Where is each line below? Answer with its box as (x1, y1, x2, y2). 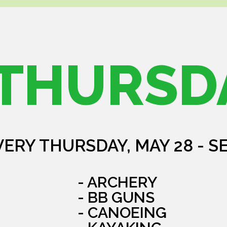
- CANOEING (78, 204, 167, 222)
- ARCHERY (78, 173, 158, 192)
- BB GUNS (78, 188, 155, 207)
